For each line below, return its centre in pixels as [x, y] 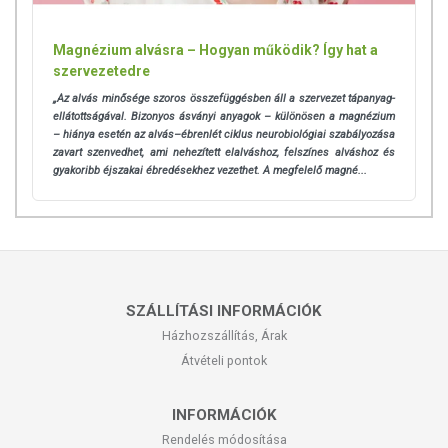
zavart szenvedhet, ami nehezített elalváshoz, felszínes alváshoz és [224, 153]
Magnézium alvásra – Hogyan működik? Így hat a [215, 50]
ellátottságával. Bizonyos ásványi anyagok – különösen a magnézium [224, 117]
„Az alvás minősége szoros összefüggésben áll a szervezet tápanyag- [224, 99]
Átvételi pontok [224, 361]
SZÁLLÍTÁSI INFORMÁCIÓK [224, 311]
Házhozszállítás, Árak [224, 336]
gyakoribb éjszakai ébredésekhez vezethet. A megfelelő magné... [210, 171]
